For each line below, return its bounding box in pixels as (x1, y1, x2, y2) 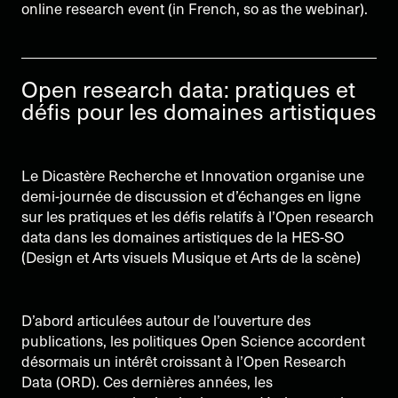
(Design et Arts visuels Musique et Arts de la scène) (21, 244, 361, 268)
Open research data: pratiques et (21, 71, 355, 107)
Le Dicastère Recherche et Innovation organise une (21, 163, 364, 187)
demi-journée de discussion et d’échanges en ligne (21, 183, 361, 207)
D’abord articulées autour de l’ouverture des (21, 309, 311, 332)
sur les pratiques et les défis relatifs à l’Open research (21, 203, 374, 227)
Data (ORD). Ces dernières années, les (21, 370, 273, 394)
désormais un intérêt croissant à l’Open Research (21, 350, 346, 373)
